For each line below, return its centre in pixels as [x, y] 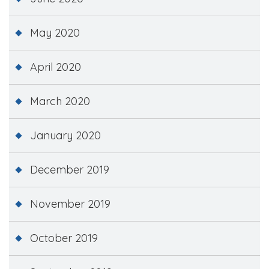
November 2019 [70, 204]
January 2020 [65, 135]
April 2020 [56, 67]
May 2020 [55, 32]
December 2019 [70, 169]
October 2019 [64, 238]
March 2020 [60, 101]
